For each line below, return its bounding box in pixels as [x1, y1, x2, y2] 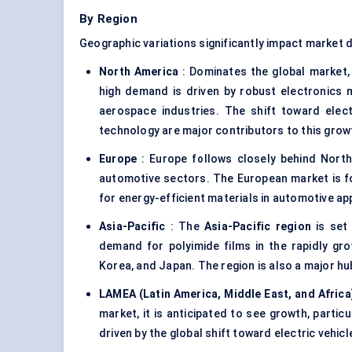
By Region [79, 12, 137, 27]
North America [99, 65, 179, 79]
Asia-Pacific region [204, 220, 311, 233]
